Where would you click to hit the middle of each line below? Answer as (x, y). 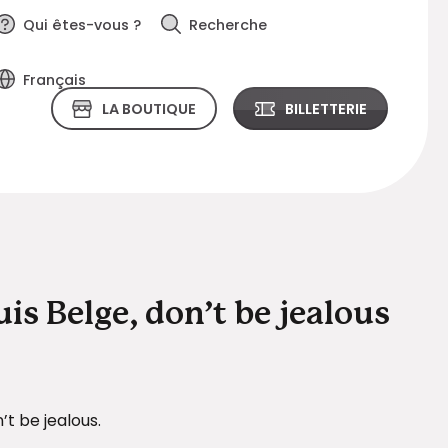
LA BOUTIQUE (149, 108)
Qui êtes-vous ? (81, 25)
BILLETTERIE (325, 108)
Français (54, 80)
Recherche (227, 25)
